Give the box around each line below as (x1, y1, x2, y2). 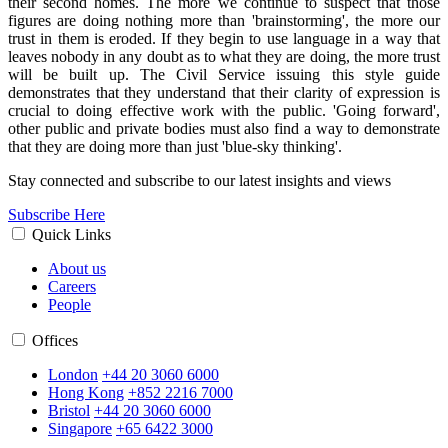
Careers (48, 278, 96, 296)
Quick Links (32, 226, 111, 244)
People (48, 296, 91, 314)
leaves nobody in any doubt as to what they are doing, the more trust (8, 48, 440, 66)
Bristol (48, 402, 90, 420)
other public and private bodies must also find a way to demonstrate (8, 120, 440, 138)
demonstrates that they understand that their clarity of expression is (8, 84, 440, 102)
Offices (32, 332, 78, 350)
